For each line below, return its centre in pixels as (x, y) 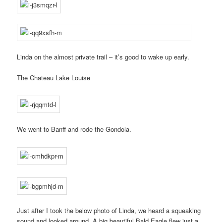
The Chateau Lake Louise (54, 78)
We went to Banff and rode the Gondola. (74, 129)
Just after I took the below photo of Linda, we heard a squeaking (109, 211)
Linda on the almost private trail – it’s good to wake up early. (103, 56)
